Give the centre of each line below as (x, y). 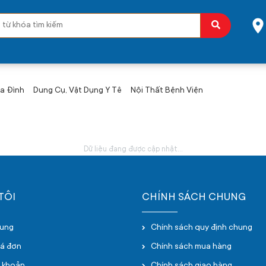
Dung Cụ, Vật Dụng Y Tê (77, 91)
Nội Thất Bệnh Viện (167, 91)
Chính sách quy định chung (202, 228)
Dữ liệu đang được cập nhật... (133, 150)
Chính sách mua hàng (191, 247)
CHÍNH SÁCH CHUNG (194, 198)
